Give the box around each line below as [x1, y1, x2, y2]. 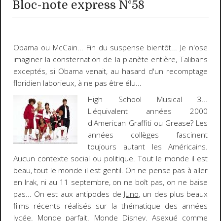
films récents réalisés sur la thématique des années [13, 201, 208, 212]
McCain [52, 42, 77, 53]
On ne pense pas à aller [123, 165, 208, 176]
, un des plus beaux [138, 189, 208, 200]
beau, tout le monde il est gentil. [13, 165, 123, 176]
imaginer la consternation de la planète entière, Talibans [13, 54, 208, 65]
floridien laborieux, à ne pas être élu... [13, 78, 142, 89]
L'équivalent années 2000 [88, 106, 208, 117]
